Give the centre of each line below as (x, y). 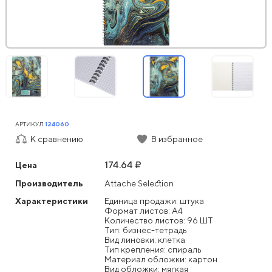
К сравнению (57, 139)
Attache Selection (139, 183)
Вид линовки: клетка (145, 240)
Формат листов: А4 (144, 210)
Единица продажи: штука (154, 201)
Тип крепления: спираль (153, 249)
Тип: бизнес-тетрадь (146, 230)
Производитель (49, 183)
